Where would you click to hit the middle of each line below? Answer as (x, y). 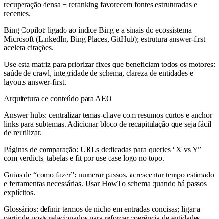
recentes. (17, 13)
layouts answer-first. (35, 82)
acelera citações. (29, 47)
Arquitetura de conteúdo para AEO (58, 98)
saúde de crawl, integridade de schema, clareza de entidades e (99, 73)
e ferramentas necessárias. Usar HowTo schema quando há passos (105, 183)
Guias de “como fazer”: (40, 175)
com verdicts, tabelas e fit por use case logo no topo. (84, 158)
